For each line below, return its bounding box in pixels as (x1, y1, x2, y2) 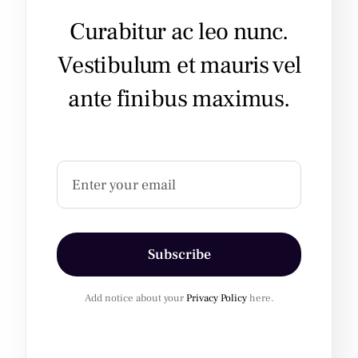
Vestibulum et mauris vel (57, 50, 301, 81)
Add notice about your (84, 292, 186, 304)
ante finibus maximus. (68, 83, 290, 114)
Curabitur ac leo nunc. (70, 16, 288, 47)
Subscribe (147, 245, 211, 264)
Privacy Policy (185, 292, 247, 304)
